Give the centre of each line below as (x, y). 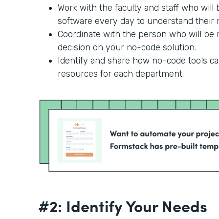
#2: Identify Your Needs (125, 205)
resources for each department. (121, 74)
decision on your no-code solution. (128, 48)
